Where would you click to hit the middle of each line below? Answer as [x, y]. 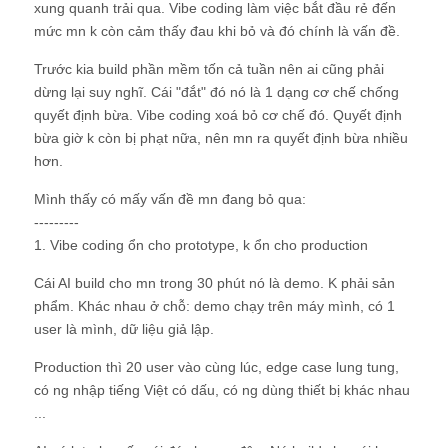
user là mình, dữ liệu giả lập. [124, 329]
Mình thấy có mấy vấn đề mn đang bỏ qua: [170, 199]
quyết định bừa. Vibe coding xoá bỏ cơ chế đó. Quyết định [218, 115]
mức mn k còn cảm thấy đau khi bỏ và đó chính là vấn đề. [217, 31]
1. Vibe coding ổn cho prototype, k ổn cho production [201, 245]
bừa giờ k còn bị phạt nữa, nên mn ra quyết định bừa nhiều [221, 138]
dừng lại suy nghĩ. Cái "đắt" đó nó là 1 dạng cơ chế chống [216, 92]
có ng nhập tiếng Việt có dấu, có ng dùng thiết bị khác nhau [222, 390]
